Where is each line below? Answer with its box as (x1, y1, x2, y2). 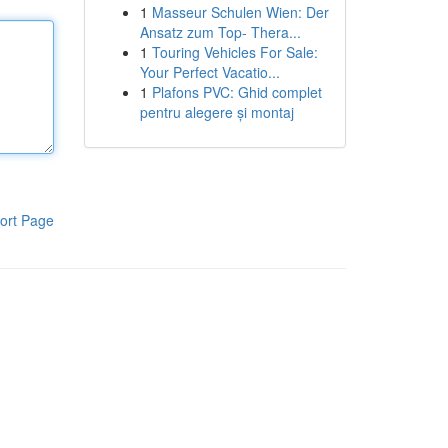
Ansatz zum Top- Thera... (139, 22, 301, 42)
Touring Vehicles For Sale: (151, 42, 318, 62)
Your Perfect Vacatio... (139, 62, 280, 82)
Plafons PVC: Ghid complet (151, 82, 322, 102)
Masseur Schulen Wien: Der (151, 2, 329, 22)
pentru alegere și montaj (139, 102, 294, 122)
